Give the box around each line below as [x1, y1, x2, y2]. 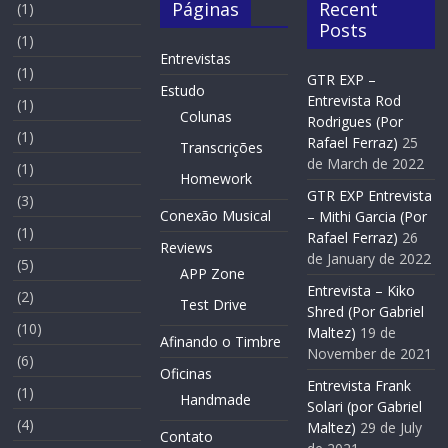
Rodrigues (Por [306, 112, 403, 132]
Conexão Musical [160, 206, 272, 226]
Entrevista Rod [306, 91, 401, 111]
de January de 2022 [306, 249, 431, 269]
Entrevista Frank [306, 376, 411, 396]
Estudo [160, 81, 206, 101]
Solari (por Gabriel [306, 397, 422, 417]
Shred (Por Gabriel [306, 302, 424, 322]
